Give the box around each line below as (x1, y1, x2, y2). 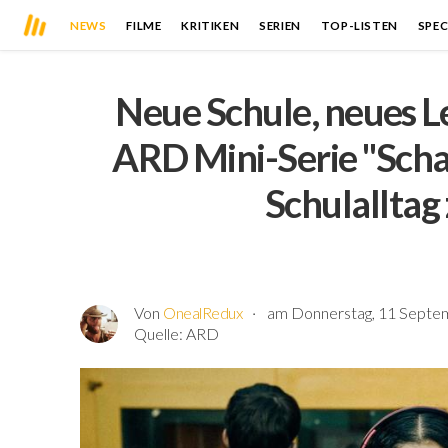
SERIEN (259, 18, 301, 32)
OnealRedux (163, 302, 243, 322)
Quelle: (134, 323, 186, 343)
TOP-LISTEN (320, 18, 398, 32)
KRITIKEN (181, 18, 240, 32)
